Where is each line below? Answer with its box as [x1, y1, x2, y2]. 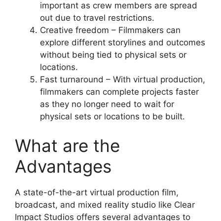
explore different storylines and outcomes [40, 37, 205, 47]
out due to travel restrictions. [40, 12, 154, 23]
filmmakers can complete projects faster [40, 86, 199, 97]
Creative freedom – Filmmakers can [40, 25, 181, 35]
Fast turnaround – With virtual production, [40, 74, 205, 84]
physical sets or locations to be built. [40, 111, 185, 121]
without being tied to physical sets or [40, 49, 186, 60]
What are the [15, 135, 120, 156]
